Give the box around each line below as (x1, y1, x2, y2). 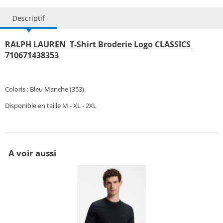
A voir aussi (8, 147, 56, 159)
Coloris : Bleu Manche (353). (5, 84, 86, 94)
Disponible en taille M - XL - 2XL (5, 101, 97, 110)
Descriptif (12, 13, 45, 23)
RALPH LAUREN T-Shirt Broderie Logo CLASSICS (5, 38, 193, 50)
